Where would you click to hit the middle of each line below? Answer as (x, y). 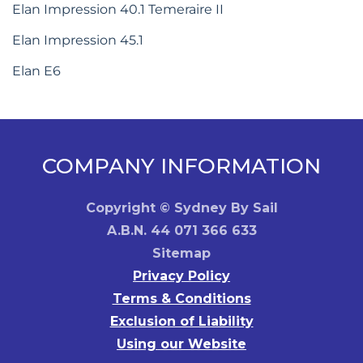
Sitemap (181, 253)
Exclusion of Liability (181, 321)
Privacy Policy (181, 276)
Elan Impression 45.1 (78, 40)
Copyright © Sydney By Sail (181, 208)
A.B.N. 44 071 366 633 (181, 231)
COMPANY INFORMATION (181, 166)
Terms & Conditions (181, 299)
